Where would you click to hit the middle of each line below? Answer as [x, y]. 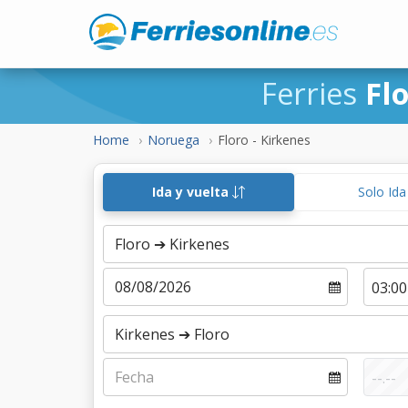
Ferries [313, 93]
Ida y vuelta [193, 192]
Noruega [173, 140]
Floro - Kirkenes [264, 140]
